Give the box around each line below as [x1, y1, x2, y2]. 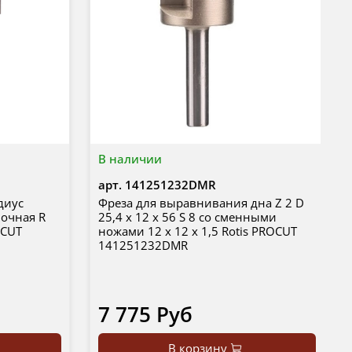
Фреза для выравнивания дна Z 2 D [97, 195, 304, 211]
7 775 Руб [97, 300, 192, 329]
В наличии [97, 151, 162, 167]
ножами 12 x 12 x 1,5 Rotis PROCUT [97, 223, 297, 240]
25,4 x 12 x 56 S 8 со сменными [97, 209, 277, 225]
